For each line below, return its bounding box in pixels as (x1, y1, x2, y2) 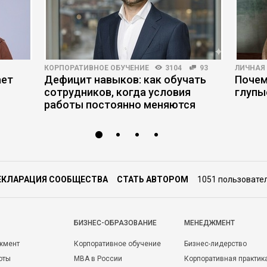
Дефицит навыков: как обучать (44, 73, 206, 86)
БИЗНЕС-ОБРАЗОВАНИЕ (74, 219, 157, 227)
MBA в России (74, 254, 122, 263)
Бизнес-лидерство (184, 240, 247, 248)
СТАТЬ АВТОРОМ (117, 175, 188, 184)
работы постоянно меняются (44, 98, 195, 111)
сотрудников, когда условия (44, 86, 191, 98)
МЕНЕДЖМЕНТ (184, 219, 235, 227)
